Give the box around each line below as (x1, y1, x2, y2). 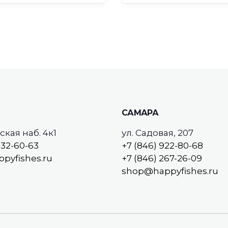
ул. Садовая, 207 (122, 128, 193, 138)
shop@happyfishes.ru (122, 166, 218, 176)
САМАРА (122, 108, 159, 118)
